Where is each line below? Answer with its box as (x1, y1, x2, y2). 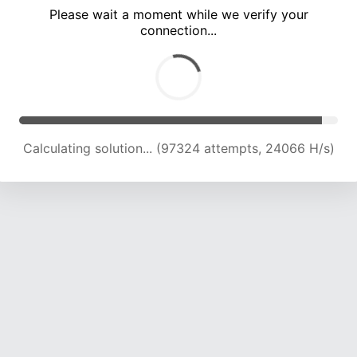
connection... (140, 22, 217, 39)
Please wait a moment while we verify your (49, 6, 308, 23)
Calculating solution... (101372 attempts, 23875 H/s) (22, 140, 335, 157)
